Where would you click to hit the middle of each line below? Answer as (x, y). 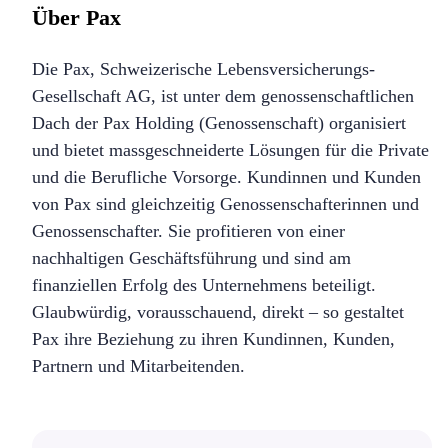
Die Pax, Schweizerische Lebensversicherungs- (203, 69)
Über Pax (76, 18)
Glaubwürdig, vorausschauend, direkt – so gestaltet (218, 312)
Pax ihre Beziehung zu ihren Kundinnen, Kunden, (213, 339)
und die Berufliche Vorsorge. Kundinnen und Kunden (226, 177)
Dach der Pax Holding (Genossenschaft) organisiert (219, 123)
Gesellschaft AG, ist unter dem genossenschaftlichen (223, 96)
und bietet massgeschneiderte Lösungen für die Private (230, 150)
